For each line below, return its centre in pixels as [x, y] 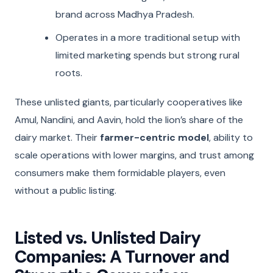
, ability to [231, 138]
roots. [69, 73]
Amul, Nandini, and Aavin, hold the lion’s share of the [129, 120]
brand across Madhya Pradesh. [125, 14]
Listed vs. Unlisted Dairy [108, 238]
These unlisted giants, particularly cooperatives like [129, 102]
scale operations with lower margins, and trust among [134, 155]
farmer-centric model [154, 138]
